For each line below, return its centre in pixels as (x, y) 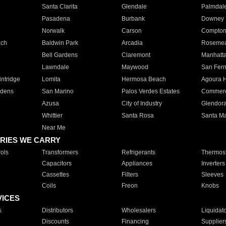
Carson (131, 31)
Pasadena (56, 19)
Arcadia (132, 43)
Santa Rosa (137, 116)
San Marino (58, 91)
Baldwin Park (60, 43)
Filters (130, 175)
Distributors (57, 210)
